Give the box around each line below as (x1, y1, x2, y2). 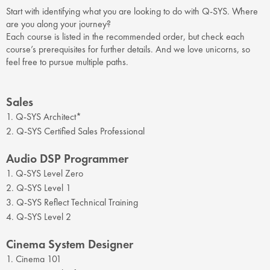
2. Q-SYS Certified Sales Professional (6, 124, 145, 137)
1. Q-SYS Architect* (6, 110, 81, 123)
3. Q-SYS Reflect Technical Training (6, 195, 138, 209)
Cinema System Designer (6, 236, 133, 252)
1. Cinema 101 (6, 252, 61, 265)
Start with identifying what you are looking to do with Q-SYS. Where (6, 4, 258, 17)
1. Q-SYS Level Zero (6, 166, 83, 180)
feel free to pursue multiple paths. (6, 55, 128, 68)
